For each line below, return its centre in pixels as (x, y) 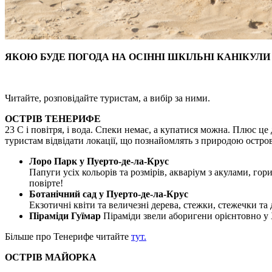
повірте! (46, 183)
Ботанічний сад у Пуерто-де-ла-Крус (109, 194)
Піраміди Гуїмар (66, 216)
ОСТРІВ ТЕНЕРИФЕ (53, 119)
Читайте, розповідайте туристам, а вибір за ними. (107, 98)
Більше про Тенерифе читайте (68, 236)
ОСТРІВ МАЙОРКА (51, 257)
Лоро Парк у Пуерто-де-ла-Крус (99, 161)
